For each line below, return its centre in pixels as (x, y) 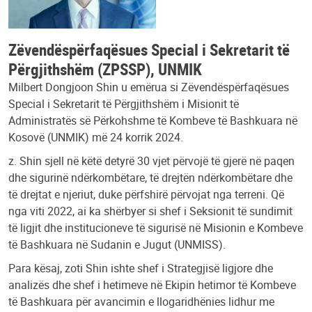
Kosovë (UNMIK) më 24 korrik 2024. (96, 137)
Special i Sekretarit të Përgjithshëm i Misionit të (124, 103)
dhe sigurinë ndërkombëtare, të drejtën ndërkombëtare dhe (150, 177)
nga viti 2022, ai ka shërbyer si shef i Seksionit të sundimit (150, 211)
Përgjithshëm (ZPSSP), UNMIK (105, 69)
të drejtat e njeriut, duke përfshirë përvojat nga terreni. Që (146, 194)
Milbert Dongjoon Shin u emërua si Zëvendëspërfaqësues (149, 87)
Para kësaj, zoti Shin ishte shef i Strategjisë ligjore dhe (141, 268)
